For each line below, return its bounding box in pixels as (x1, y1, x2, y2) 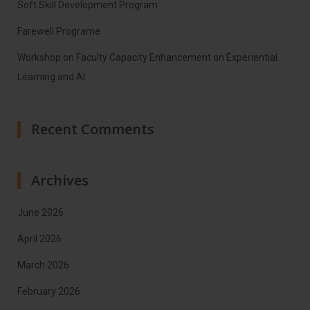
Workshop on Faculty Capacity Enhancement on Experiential (17, 52, 277, 63)
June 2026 (17, 207, 64, 218)
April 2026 (17, 233, 62, 244)
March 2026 (17, 259, 69, 271)
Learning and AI (17, 71, 85, 82)
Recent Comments (31, 120, 154, 138)
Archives (31, 171, 89, 190)
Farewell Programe (17, 26, 100, 37)
